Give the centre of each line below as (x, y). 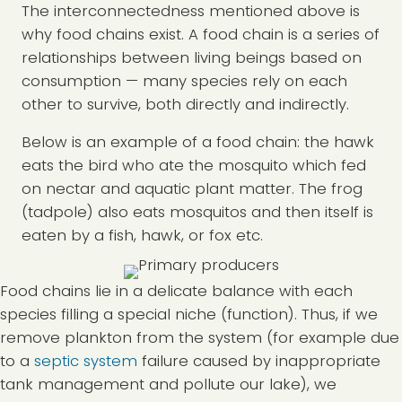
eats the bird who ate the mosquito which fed (194, 166)
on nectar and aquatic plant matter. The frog (192, 189)
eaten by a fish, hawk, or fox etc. (142, 236)
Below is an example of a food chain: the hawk (198, 142)
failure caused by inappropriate (259, 361)
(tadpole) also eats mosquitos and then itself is (197, 212)
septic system (86, 361)
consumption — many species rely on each (184, 81)
